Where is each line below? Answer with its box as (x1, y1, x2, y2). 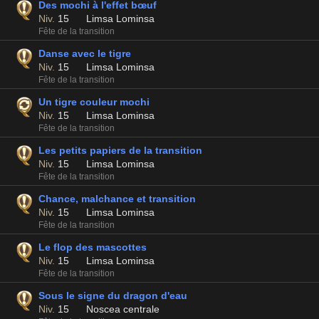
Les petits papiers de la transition (38, 145, 202, 156)
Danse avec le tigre (38, 48, 131, 59)
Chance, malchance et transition (38, 193, 196, 204)
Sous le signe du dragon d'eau (38, 290, 187, 301)
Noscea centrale (85, 303, 159, 315)
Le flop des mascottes (38, 241, 147, 253)
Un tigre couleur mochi (38, 96, 150, 108)
